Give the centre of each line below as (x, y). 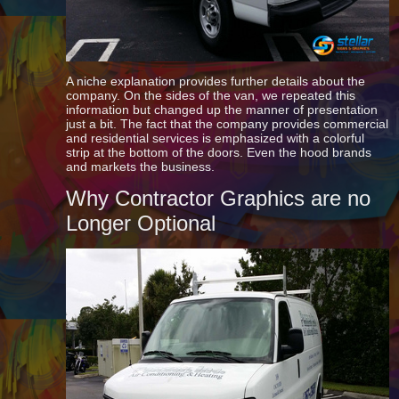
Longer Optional (141, 223)
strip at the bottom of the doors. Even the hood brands (219, 152)
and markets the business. (141, 167)
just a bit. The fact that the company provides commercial (228, 124)
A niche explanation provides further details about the (216, 81)
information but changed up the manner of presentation (222, 110)
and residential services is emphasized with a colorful (216, 138)
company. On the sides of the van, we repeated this (211, 95)
